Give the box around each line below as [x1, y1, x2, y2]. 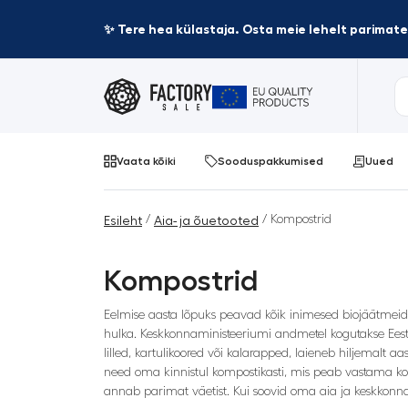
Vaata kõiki [117, 156, 176, 167]
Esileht [104, 215, 142, 229]
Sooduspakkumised [218, 156, 323, 167]
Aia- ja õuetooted [154, 215, 259, 229]
